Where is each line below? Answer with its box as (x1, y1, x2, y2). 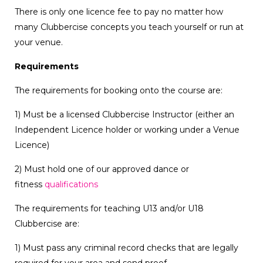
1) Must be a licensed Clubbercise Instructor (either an (15, 109, 234, 120)
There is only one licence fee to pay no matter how (15, 6, 223, 18)
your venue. (15, 37, 63, 48)
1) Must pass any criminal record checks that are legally (15, 242, 238, 254)
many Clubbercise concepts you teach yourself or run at (15, 22, 244, 33)
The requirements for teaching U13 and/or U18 (15, 203, 204, 214)
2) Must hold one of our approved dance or (15, 164, 189, 175)
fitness (15, 179, 45, 190)
